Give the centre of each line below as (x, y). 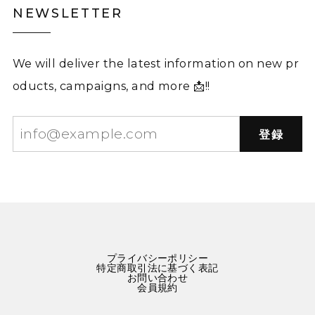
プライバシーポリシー (157, 258)
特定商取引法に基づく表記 (157, 268)
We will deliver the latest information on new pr (156, 63)
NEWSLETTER (67, 13)
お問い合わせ (157, 277)
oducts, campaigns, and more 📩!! (111, 85)
